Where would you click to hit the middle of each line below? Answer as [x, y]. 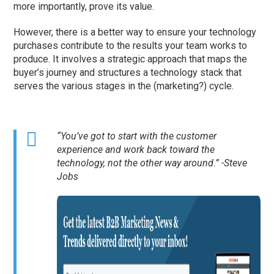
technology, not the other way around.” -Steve [152, 163]
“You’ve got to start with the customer [137, 136]
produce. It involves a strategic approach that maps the [131, 59]
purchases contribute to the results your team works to [131, 46]
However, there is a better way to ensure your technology [135, 32]
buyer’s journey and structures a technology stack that [128, 73]
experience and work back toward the [136, 150]
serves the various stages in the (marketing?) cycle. [124, 86]
